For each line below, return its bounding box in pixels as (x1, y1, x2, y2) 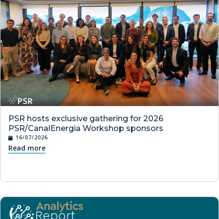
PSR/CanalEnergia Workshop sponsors (8, 124, 163, 133)
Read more (8, 143, 45, 153)
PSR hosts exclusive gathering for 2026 (8, 114, 163, 124)
